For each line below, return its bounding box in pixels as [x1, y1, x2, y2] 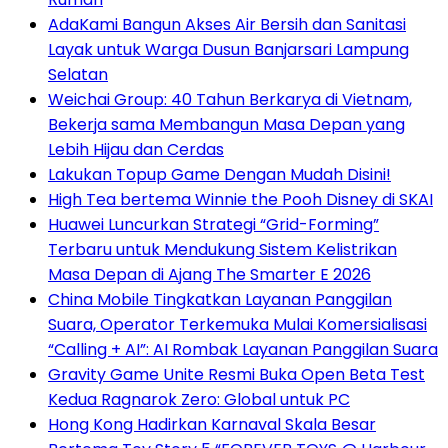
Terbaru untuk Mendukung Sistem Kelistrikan [48, 238, 397, 262]
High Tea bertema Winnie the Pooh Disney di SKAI [48, 188, 433, 212]
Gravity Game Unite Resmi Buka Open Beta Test [48, 363, 425, 387]
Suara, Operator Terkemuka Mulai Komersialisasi [48, 313, 427, 337]
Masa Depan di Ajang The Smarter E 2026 [48, 263, 371, 287]
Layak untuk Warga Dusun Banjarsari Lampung [48, 38, 409, 62]
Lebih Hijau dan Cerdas [48, 138, 224, 162]
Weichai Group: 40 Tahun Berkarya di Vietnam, [48, 88, 412, 112]
